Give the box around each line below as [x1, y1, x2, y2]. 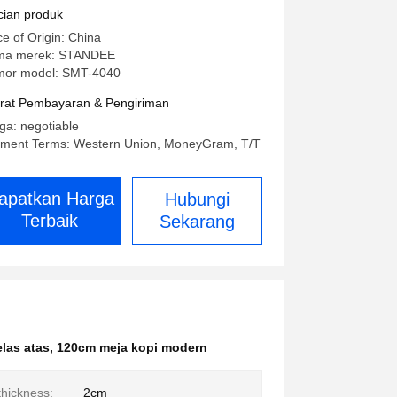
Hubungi [164, 190, 230, 209]
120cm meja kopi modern [57, 340, 207, 354]
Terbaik [21, 211, 78, 230]
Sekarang [159, 212, 235, 231]
